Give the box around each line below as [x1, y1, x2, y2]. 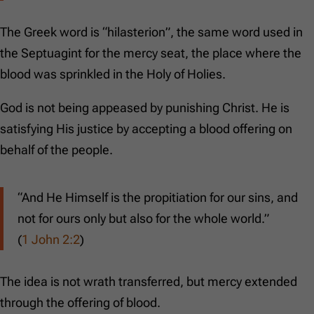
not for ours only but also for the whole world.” [18, 211, 269, 226]
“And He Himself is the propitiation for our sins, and [18, 190, 298, 205]
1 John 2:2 [22, 232, 80, 247]
